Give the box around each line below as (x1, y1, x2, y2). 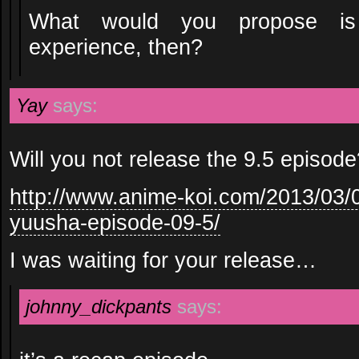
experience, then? (29, 34, 203, 59)
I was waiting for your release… (10, 248, 317, 272)
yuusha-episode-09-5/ (10, 210, 220, 235)
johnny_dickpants (26, 296, 171, 317)
